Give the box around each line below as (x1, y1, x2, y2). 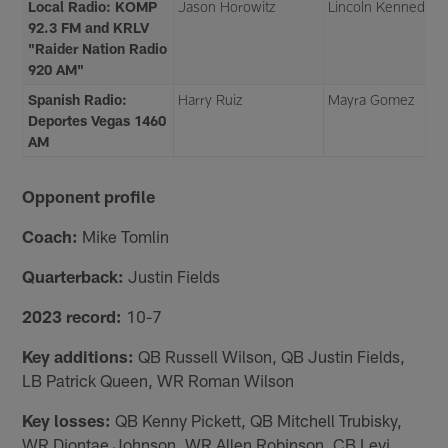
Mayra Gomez (328, 90, 416, 108)
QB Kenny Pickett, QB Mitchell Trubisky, (111, 409, 403, 430)
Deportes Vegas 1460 (28, 111, 167, 129)
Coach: (22, 225, 79, 246)
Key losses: (22, 409, 112, 430)
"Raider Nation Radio (28, 39, 168, 57)
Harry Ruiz (178, 90, 244, 108)
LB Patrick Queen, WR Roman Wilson (22, 369, 295, 390)
